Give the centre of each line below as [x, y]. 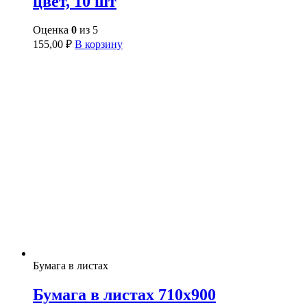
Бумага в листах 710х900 [124, 295]
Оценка [52, 30]
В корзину [99, 45]
